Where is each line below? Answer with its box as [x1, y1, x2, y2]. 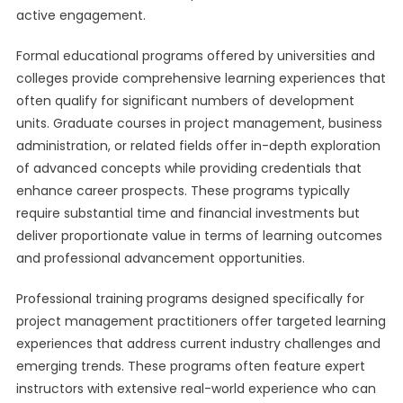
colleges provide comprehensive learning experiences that [15, 69, 386, 87]
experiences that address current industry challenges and [15, 335, 381, 353]
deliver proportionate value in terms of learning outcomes [15, 227, 382, 245]
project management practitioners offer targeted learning [15, 312, 386, 330]
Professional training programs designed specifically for [15, 290, 364, 308]
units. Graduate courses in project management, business [15, 114, 382, 132]
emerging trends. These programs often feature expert [15, 357, 365, 375]
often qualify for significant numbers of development [15, 92, 354, 110]
